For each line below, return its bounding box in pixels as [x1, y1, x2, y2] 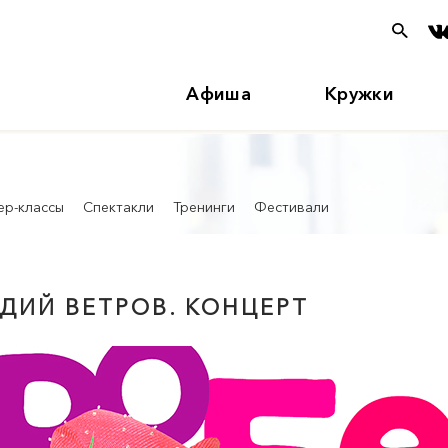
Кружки [324, 83, 395, 105]
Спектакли [83, 198, 154, 216]
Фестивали [254, 198, 329, 216]
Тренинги [173, 198, 235, 216]
